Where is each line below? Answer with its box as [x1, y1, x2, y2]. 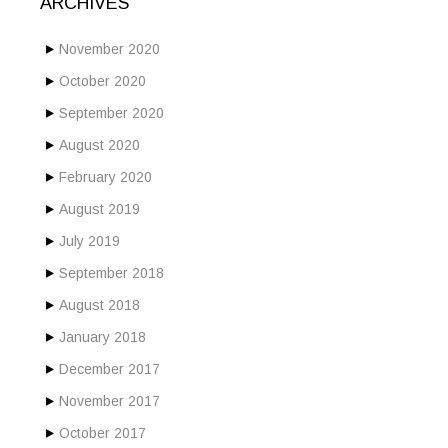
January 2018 [59, 329, 146, 346]
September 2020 [59, 105, 164, 122]
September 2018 [59, 265, 164, 282]
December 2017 [59, 361, 160, 378]
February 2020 [59, 169, 152, 186]
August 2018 [59, 297, 140, 314]
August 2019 [59, 201, 140, 218]
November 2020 [59, 41, 160, 58]
